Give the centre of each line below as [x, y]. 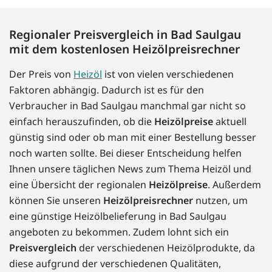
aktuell [230, 122]
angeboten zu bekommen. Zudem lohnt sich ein [119, 232]
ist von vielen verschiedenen [168, 74]
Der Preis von [41, 74]
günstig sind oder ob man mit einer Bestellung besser [133, 138]
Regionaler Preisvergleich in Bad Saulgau [125, 35]
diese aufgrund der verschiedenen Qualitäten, [115, 264]
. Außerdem [234, 185]
